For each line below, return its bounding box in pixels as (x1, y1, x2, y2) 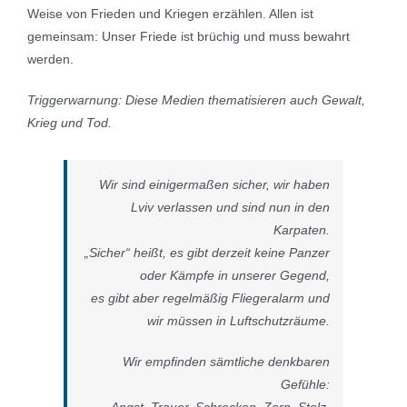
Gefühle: (281, 376, 330, 392)
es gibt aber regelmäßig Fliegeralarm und (91, 290, 330, 305)
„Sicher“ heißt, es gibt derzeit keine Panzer (84, 244, 330, 260)
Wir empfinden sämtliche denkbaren (123, 353, 330, 369)
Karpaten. (273, 222, 330, 237)
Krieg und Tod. (27, 114, 112, 130)
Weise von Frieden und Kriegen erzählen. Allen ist (27, 5, 313, 21)
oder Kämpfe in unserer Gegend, (140, 267, 330, 283)
